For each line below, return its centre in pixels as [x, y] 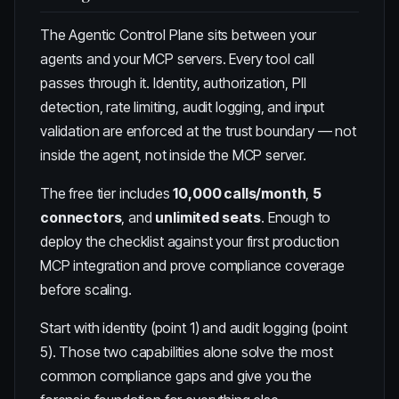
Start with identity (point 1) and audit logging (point [194, 328]
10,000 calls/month [240, 193]
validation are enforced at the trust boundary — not [198, 131]
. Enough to [296, 217]
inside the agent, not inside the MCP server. [173, 155]
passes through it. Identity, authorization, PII [173, 83]
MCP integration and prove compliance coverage [192, 265]
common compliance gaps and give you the [176, 376]
